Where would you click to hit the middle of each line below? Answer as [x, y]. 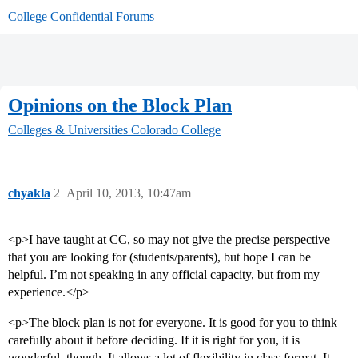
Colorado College [176, 130]
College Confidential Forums [81, 16]
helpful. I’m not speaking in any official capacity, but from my [164, 275]
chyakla [29, 193]
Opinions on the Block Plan [120, 105]
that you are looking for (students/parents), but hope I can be [159, 257]
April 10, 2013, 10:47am [129, 193]
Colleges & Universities [68, 130]
